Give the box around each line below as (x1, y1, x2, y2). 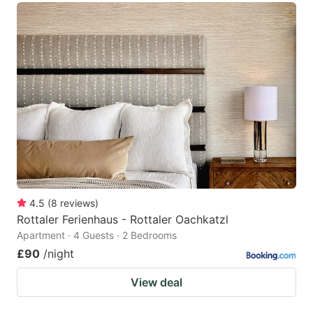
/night (43, 246, 74, 261)
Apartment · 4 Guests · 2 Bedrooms (17, 228, 177, 241)
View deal (131, 275, 182, 289)
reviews (60, 196, 95, 209)
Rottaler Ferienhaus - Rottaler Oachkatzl (17, 212, 228, 226)
